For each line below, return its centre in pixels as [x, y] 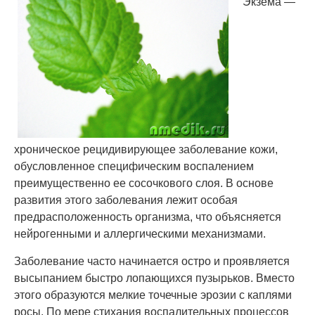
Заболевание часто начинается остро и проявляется [152, 261]
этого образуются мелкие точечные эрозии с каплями [153, 295]
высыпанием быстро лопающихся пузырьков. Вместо [154, 278]
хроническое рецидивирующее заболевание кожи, [146, 149]
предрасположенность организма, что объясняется [148, 217]
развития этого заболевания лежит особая [126, 200]
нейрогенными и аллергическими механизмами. [140, 234]
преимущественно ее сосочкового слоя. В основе [144, 183]
